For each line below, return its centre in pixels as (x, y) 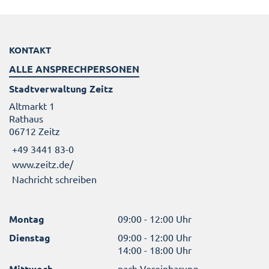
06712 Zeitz (35, 131)
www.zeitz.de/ (43, 164)
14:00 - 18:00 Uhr (155, 249)
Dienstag (30, 237)
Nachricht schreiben (54, 179)
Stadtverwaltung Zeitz (61, 89)
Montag (27, 219)
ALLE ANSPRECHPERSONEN (74, 69)
